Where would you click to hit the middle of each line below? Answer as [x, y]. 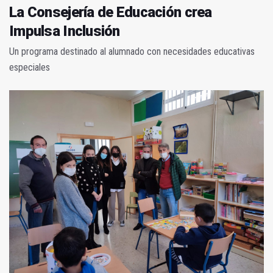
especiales [30, 68]
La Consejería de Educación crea [111, 12]
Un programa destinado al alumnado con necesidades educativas [132, 52]
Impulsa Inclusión [65, 31]
